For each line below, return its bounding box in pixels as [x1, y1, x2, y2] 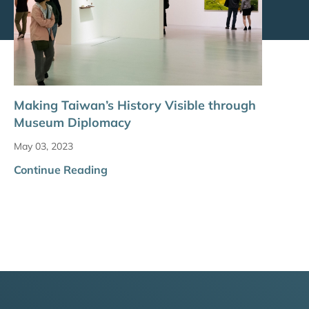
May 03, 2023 [14, 140, 73, 153]
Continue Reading [14, 163, 108, 177]
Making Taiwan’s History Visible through [14, 97, 256, 114]
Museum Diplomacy [14, 114, 131, 131]
